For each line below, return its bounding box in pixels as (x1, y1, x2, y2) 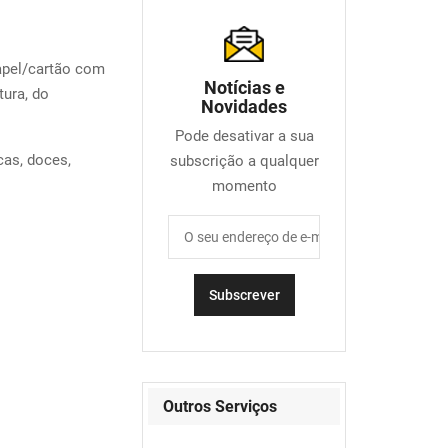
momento (211, 177, 277, 195)
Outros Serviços (163, 397, 277, 416)
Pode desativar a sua (174, 127, 314, 145)
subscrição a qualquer (169, 152, 319, 170)
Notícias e (203, 77, 285, 98)
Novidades (201, 96, 287, 117)
